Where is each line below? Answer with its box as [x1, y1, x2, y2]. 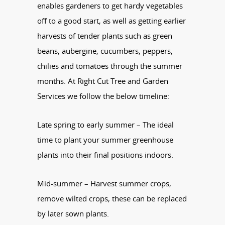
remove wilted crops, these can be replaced [37, 193, 187, 203]
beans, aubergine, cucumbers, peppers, [37, 45, 173, 56]
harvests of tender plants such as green [37, 30, 172, 41]
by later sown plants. [37, 208, 109, 218]
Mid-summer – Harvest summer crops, [37, 178, 171, 188]
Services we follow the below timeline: [37, 90, 169, 101]
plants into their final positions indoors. [37, 149, 173, 160]
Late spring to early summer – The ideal [37, 119, 174, 130]
